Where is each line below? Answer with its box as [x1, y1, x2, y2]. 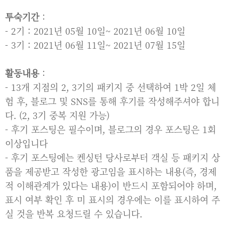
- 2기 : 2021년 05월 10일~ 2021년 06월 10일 [5, 24, 185, 37]
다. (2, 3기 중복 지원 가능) [5, 108, 109, 122]
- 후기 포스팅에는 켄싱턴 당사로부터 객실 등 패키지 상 [5, 151, 220, 164]
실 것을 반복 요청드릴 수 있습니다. [5, 207, 142, 220]
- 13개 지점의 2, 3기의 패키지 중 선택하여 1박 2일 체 [5, 80, 216, 93]
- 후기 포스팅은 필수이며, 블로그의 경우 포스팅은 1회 [5, 123, 216, 136]
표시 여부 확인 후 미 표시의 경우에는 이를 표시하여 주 [5, 193, 220, 206]
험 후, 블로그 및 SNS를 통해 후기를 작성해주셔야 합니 [5, 94, 219, 107]
